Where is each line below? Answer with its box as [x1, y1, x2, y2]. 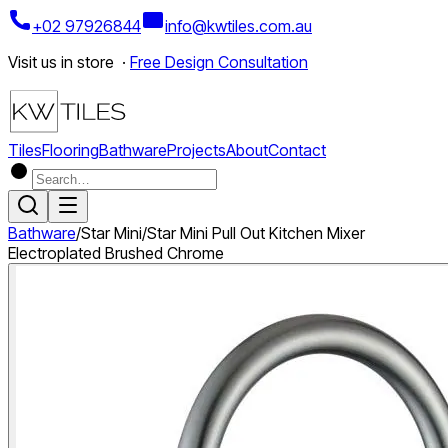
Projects [167, 140, 226, 160]
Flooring [42, 140, 99, 160]
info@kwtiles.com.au [165, 16, 312, 36]
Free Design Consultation [130, 52, 308, 72]
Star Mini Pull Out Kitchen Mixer [147, 223, 365, 243]
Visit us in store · [8, 52, 130, 72]
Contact [268, 140, 326, 160]
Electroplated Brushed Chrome [8, 243, 224, 263]
